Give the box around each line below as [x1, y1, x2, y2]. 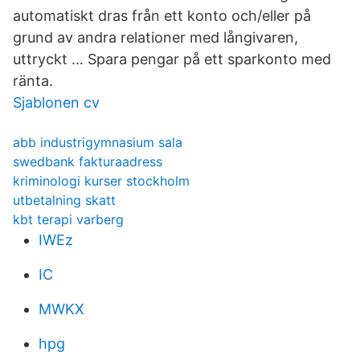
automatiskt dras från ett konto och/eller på [13, 7, 311, 24]
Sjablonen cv [13, 94, 100, 111]
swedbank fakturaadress [13, 153, 162, 170]
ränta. [13, 72, 53, 89]
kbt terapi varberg [13, 211, 124, 227]
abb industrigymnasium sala [13, 134, 182, 150]
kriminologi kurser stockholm [13, 173, 190, 189]
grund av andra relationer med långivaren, [13, 29, 298, 46]
